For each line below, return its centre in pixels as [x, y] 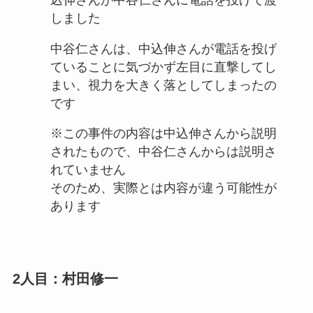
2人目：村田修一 [65, 278]
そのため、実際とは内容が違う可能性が [163, 188]
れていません [88, 170]
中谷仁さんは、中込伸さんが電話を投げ [163, 49]
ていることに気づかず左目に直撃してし [163, 67]
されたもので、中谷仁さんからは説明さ [163, 152]
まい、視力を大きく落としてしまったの [163, 85]
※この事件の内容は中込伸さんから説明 [163, 134]
